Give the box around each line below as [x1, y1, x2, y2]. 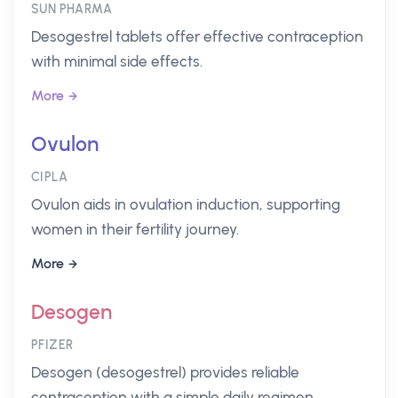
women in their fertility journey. [31, 220, 239, 238]
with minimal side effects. [31, 52, 203, 70]
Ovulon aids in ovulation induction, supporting [31, 195, 340, 213]
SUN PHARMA [31, 2, 112, 17]
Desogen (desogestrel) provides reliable [31, 363, 299, 381]
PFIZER [31, 338, 74, 353]
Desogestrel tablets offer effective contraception [31, 28, 363, 45]
